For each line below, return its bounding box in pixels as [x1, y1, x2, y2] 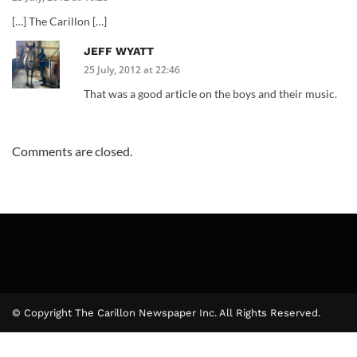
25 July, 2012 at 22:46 [84, 62, 180, 76]
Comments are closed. [12, 143, 132, 159]
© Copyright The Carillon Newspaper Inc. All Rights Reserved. [12, 306, 320, 319]
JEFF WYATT [84, 44, 154, 57]
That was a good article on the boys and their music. [84, 86, 339, 100]
